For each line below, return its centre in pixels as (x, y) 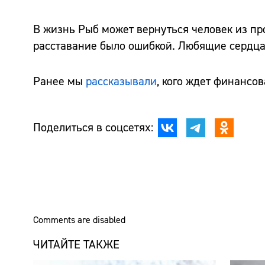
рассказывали (121, 81)
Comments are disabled (79, 220)
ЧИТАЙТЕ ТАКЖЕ (76, 244)
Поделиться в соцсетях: (93, 127)
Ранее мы (59, 81)
